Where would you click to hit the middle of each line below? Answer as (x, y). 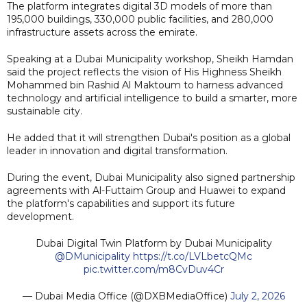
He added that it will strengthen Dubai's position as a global (149, 137)
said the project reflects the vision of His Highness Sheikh (144, 72)
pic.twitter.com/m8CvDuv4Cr (153, 269)
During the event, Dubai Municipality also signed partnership (151, 177)
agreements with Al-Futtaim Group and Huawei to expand (146, 190)
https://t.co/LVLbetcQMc (193, 256)
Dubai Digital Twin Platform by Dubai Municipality (153, 243)
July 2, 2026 (257, 296)
